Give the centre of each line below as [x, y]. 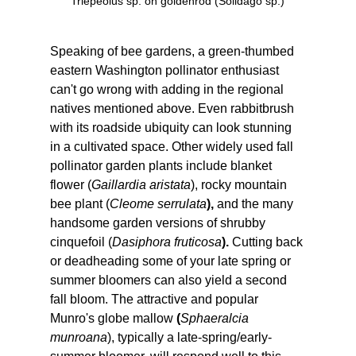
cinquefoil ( [81, 242]
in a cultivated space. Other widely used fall [173, 147]
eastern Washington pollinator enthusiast [166, 71]
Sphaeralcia [216, 319]
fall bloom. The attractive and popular [155, 300]
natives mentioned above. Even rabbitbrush [173, 109]
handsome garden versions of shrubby [159, 223]
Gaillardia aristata [141, 185]
